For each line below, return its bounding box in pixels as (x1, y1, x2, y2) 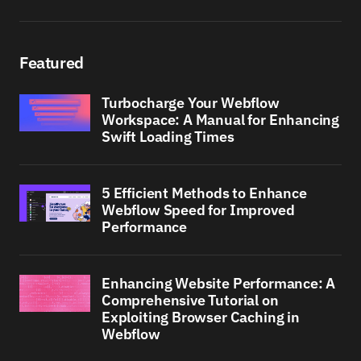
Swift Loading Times (102, 127, 234, 146)
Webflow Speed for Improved (102, 201, 295, 219)
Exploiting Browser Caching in (102, 308, 300, 326)
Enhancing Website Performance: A (102, 274, 336, 293)
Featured (19, 52, 84, 73)
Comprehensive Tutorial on (102, 291, 279, 309)
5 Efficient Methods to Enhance (102, 184, 307, 202)
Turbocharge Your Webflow (102, 93, 280, 112)
